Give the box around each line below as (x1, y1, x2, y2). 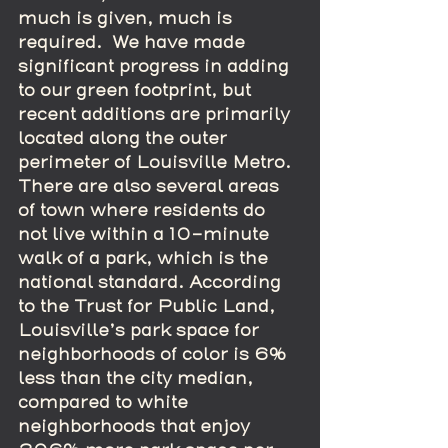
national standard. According (18, 273, 286, 293)
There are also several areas (18, 177, 284, 197)
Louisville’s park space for (18, 321, 264, 341)
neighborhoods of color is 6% (18, 345, 291, 365)
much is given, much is (18, 9, 237, 29)
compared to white (18, 393, 193, 413)
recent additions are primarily (18, 105, 295, 125)
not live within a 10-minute (18, 225, 274, 245)
